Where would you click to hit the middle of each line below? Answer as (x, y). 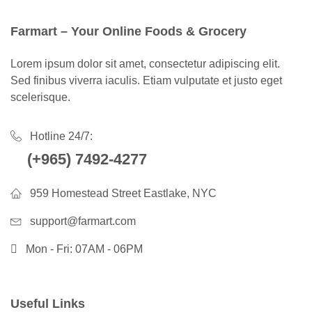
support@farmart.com (83, 221)
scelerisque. (40, 97)
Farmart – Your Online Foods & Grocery (128, 32)
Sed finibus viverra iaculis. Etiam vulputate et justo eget (146, 81)
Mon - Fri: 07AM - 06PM (84, 249)
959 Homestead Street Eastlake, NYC (123, 194)
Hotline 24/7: (61, 136)
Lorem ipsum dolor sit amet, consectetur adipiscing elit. (145, 64)
